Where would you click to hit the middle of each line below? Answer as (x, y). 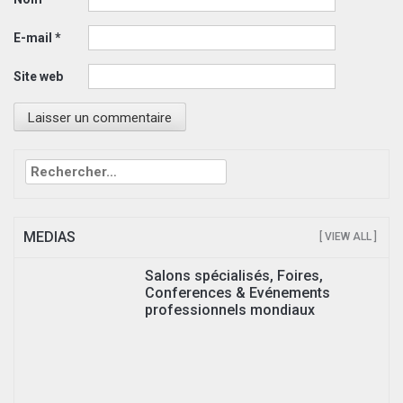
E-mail (34, 37)
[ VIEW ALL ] (348, 236)
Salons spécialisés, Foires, (234, 275)
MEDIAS (49, 237)
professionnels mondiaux (230, 309)
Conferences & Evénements (237, 292)
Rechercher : (51, 156)
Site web (38, 76)
